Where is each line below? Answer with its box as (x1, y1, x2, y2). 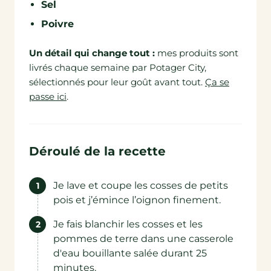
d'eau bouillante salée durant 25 (53, 247, 207, 259)
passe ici (29, 91, 67, 102)
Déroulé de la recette (29, 144, 166, 158)
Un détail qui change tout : (29, 47, 157, 59)
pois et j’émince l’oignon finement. (53, 194, 221, 206)
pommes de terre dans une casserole (53, 233, 233, 244)
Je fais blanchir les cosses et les (53, 218, 203, 230)
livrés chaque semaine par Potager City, (29, 62, 206, 73)
